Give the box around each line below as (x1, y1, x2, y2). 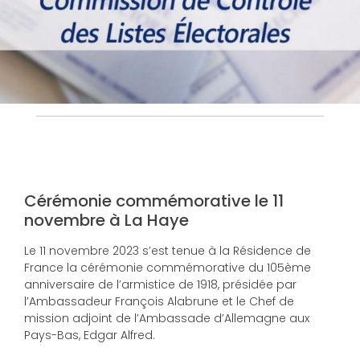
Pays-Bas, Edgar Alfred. (24, 326, 155, 343)
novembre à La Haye (24, 208, 189, 231)
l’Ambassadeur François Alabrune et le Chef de (24, 292, 294, 309)
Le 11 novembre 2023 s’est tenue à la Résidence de (24, 242, 311, 259)
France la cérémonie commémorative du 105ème (24, 259, 311, 276)
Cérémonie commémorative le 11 (24, 189, 284, 212)
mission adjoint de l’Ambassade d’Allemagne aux (24, 309, 309, 326)
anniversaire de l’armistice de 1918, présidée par (24, 276, 297, 292)
